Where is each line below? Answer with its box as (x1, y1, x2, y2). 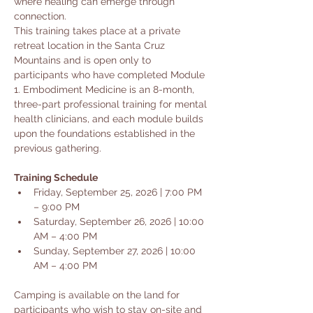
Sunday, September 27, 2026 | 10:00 (34, 245, 198, 256)
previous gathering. (14, 143, 101, 154)
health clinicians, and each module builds (14, 113, 206, 124)
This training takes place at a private (14, 25, 183, 36)
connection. (14, 10, 66, 22)
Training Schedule (14, 172, 98, 183)
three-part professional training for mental (14, 99, 210, 110)
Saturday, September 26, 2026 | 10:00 (34, 216, 207, 227)
